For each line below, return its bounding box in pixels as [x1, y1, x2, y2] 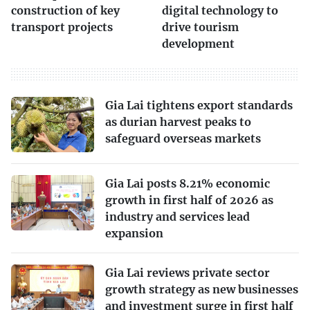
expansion [105, 226, 163, 240]
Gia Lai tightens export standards [105, 98, 293, 112]
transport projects [11, 19, 113, 34]
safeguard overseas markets [105, 131, 261, 145]
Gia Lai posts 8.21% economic [105, 176, 270, 190]
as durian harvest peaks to [105, 114, 251, 129]
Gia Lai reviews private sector [105, 265, 270, 280]
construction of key [11, 3, 120, 17]
